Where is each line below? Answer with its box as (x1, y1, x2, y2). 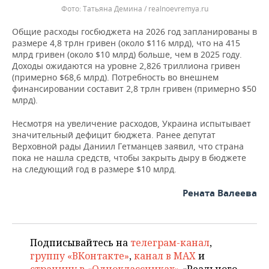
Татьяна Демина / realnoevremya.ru (82, 4, 208, 14)
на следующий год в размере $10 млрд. (12, 163, 177, 175)
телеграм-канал (130, 236, 210, 249)
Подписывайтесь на (30, 236, 130, 249)
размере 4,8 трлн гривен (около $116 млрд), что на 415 (12, 37, 240, 49)
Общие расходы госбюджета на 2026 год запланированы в (12, 26, 257, 37)
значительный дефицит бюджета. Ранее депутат (12, 129, 216, 141)
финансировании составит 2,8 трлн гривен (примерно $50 (12, 83, 256, 94)
